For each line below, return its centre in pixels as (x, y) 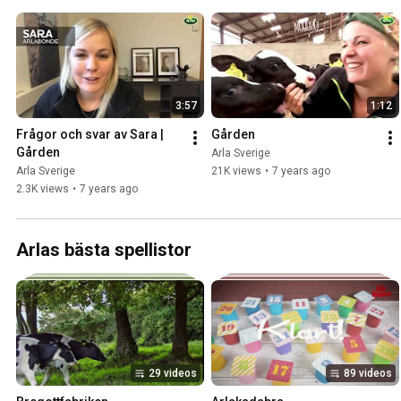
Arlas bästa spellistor (104, 250)
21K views (236, 171)
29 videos (173, 374)
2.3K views (43, 189)
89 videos (368, 374)
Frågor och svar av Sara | (90, 135)
